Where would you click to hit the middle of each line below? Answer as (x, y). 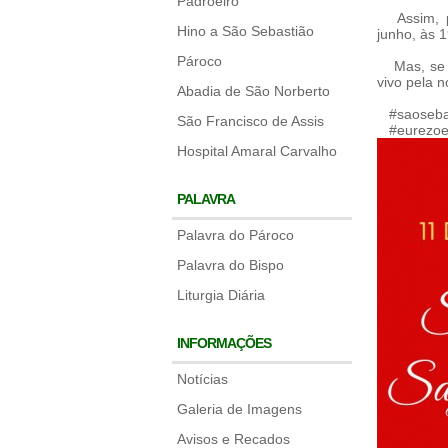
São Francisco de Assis (250, 121)
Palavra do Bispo (230, 265)
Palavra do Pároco (235, 235)
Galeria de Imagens (239, 409)
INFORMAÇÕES (224, 343)
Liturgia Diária (221, 295)
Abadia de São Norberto (253, 91)
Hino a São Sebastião (245, 31)
